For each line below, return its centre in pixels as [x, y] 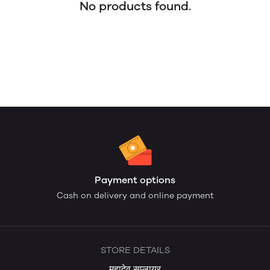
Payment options [135, 180]
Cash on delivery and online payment [135, 196]
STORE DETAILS [135, 250]
